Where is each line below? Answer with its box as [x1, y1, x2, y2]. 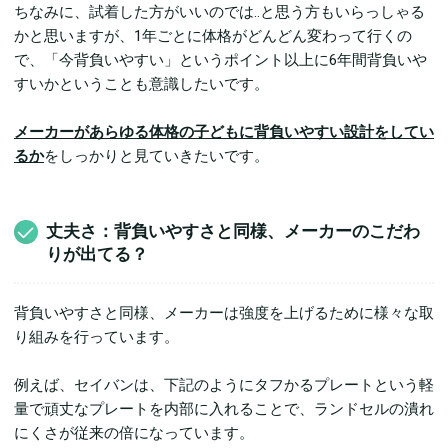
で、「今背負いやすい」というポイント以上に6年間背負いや [14, 51, 427, 70]
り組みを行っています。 [14, 327, 179, 346]
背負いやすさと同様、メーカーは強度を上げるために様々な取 [14, 303, 434, 322]
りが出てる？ [46, 243, 148, 264]
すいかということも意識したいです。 [14, 75, 269, 94]
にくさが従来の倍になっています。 [14, 423, 254, 442]
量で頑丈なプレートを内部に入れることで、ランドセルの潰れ [14, 399, 434, 418]
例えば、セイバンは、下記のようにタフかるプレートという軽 [14, 375, 434, 394]
